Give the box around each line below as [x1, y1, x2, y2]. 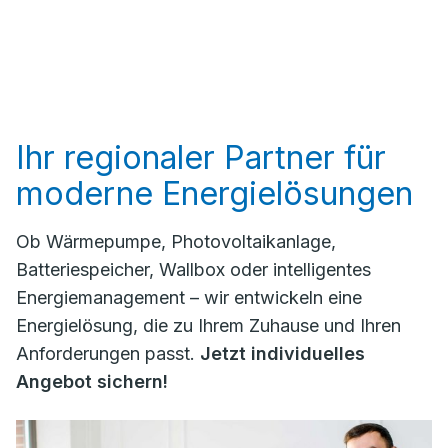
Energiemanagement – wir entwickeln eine [16, 287, 362, 309]
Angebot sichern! [16, 371, 168, 393]
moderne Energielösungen [16, 174, 413, 214]
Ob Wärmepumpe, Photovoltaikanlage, [16, 231, 336, 253]
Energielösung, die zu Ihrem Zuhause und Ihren [16, 315, 401, 337]
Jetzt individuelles [200, 343, 365, 365]
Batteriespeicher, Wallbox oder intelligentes [16, 259, 371, 281]
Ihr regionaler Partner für [16, 138, 386, 178]
